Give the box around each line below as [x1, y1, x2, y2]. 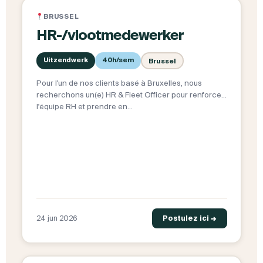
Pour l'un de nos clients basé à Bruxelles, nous [36, 79, 202, 88]
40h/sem [102, 56, 134, 64]
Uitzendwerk [43, 56, 88, 64]
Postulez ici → [162, 214, 217, 222]
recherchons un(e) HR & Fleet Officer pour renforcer [36, 90, 224, 100]
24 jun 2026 [36, 214, 77, 222]
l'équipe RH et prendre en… [36, 102, 133, 112]
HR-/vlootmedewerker [36, 27, 184, 43]
